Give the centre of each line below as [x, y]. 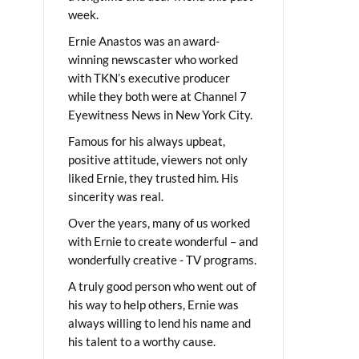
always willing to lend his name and [159, 323]
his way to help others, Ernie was [153, 304]
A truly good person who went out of [162, 286]
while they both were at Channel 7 [157, 96]
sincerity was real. [116, 196]
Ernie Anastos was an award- [144, 40]
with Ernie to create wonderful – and [163, 241]
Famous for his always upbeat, [147, 141]
